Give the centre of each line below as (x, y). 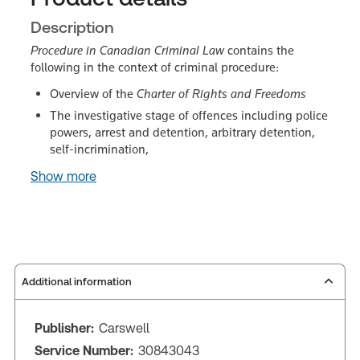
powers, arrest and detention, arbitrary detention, (182, 132)
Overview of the (93, 93)
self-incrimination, (99, 149)
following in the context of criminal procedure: (155, 67)
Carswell (124, 328)
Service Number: (84, 350)
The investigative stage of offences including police (189, 115)
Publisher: (64, 328)
